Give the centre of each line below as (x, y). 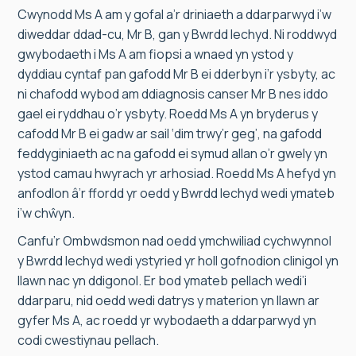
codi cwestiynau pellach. (88, 340)
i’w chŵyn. (46, 213)
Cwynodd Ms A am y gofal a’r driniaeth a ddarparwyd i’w (174, 14)
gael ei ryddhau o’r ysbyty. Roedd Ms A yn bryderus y (168, 114)
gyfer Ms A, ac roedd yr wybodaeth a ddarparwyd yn (167, 320)
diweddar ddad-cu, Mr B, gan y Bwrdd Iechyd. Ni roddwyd (177, 34)
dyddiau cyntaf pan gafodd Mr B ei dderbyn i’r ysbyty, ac (176, 74)
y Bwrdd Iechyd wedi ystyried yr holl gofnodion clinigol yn (178, 261)
